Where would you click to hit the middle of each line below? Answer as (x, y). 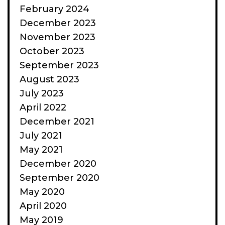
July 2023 (42, 93)
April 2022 (43, 107)
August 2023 (49, 79)
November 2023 (58, 37)
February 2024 (54, 9)
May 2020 (42, 192)
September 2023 (59, 65)
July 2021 (41, 135)
